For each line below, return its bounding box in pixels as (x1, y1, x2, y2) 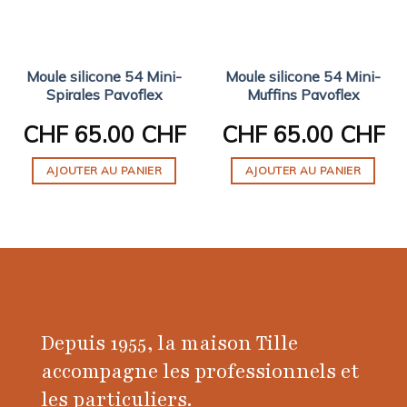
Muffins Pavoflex (246, 84, 360, 104)
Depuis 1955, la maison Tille (41, 329, 298, 357)
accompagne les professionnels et (41, 357, 360, 385)
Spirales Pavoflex (45, 84, 163, 104)
